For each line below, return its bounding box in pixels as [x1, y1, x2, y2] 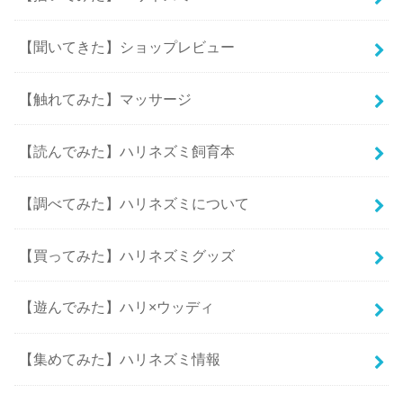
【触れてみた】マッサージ [19, 90, 193, 107]
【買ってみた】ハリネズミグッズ [19, 246, 236, 264]
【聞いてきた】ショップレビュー [19, 38, 236, 55]
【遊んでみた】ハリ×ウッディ [19, 299, 215, 316]
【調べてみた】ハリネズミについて [19, 194, 250, 211]
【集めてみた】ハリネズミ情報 [19, 351, 221, 368]
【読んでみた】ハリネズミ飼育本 [19, 142, 236, 159]
